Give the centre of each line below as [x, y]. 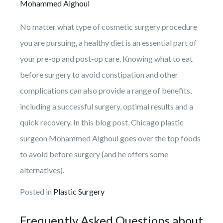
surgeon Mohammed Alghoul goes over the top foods [110, 138]
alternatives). [42, 170]
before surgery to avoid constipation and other [99, 74]
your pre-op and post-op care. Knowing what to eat [106, 58]
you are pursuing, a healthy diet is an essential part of [108, 42]
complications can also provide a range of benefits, [106, 90]
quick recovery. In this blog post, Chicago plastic [102, 122]
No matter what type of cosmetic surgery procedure [109, 26]
